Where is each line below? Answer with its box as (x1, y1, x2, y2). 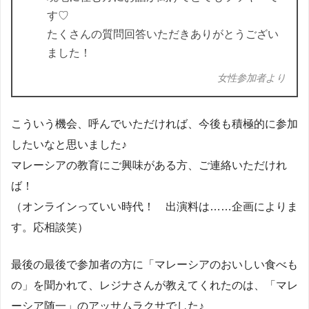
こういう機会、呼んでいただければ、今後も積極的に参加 (11, 118, 298, 130)
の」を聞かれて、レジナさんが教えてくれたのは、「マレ (11, 279, 298, 292)
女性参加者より (217, 72, 286, 84)
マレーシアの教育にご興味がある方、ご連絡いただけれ (11, 159, 287, 172)
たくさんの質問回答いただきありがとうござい (47, 28, 279, 41)
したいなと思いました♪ (11, 139, 127, 151)
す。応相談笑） (11, 221, 88, 234)
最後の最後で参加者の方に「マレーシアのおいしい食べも (11, 259, 298, 271)
